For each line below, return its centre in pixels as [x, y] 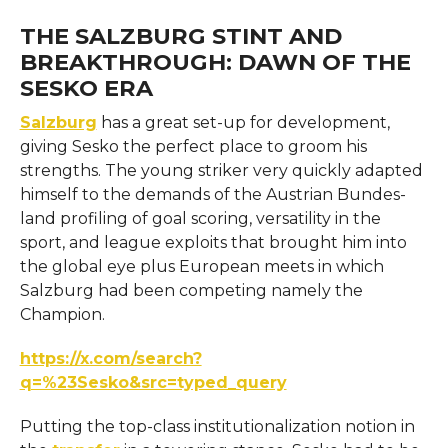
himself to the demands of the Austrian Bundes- [212, 194]
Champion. [62, 314]
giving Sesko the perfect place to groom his [193, 146]
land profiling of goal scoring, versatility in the [200, 218]
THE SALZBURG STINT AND [180, 35]
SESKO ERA [86, 87]
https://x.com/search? [110, 358]
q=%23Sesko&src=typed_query [153, 382]
